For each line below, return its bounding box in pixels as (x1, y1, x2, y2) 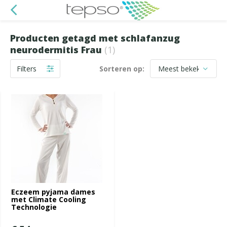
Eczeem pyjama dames (11, 187, 95, 197)
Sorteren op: (99, 64, 144, 73)
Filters (17, 64, 36, 73)
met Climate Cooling (11, 195, 86, 204)
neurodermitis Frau (10, 44, 104, 56)
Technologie (11, 202, 57, 212)
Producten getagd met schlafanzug (10, 32, 180, 44)
